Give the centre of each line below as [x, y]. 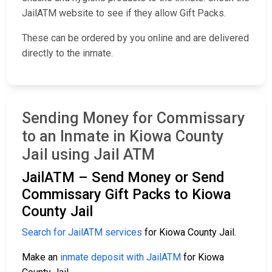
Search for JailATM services [82, 233]
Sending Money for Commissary [133, 118]
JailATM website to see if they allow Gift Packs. [124, 13]
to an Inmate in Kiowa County [123, 137]
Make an [41, 257]
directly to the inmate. [67, 53]
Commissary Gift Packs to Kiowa [126, 195]
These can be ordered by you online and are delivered [135, 38]
